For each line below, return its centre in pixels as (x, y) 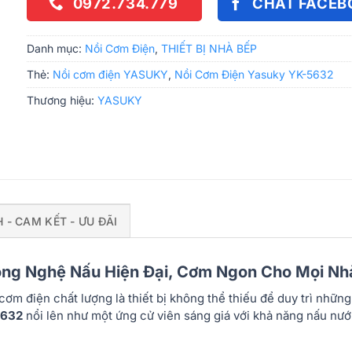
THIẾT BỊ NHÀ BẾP (209, 49)
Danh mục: (56, 49)
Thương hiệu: (62, 101)
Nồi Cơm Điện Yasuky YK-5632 (254, 75)
